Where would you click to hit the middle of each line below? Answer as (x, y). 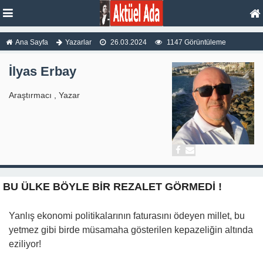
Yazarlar (78, 42)
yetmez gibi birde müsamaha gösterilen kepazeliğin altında (131, 230)
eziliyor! (25, 244)
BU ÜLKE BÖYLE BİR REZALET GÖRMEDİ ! (112, 187)
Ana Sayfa (32, 42)
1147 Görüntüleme (195, 42)
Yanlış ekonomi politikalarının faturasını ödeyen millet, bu (127, 216)
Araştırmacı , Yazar (44, 95)
